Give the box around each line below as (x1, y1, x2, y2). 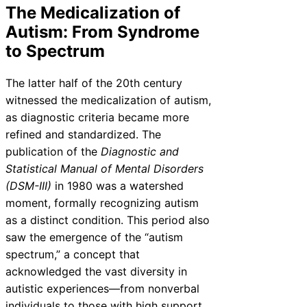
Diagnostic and (101, 144, 179, 158)
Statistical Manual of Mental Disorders (5, 161, 204, 175)
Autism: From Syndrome (5, 21, 199, 42)
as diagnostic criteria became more (5, 110, 189, 124)
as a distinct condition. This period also (5, 212, 210, 227)
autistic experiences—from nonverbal (5, 281, 199, 295)
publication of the (5, 144, 101, 158)
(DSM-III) (5, 178, 51, 193)
